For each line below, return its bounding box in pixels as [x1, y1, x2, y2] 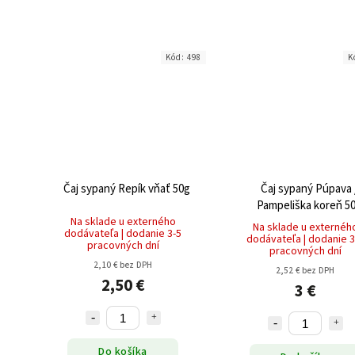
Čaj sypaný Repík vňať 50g [63, 181, 190, 198]
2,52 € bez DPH [275, 265, 335, 277]
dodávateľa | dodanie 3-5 [64, 226, 181, 242]
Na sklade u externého [70, 214, 176, 231]
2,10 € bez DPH [93, 259, 153, 272]
